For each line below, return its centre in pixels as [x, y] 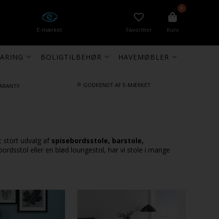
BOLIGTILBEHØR [71, 57]
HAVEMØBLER [144, 57]
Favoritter [139, 30]
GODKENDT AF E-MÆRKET [116, 85]
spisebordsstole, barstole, [98, 141]
